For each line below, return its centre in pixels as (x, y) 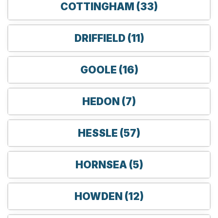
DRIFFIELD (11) (109, 38)
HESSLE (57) (109, 133)
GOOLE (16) (109, 70)
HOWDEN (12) (109, 196)
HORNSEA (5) (109, 164)
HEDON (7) (109, 101)
